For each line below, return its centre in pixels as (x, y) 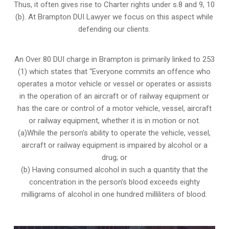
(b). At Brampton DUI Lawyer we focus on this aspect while (114, 17)
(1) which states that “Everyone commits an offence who (114, 72)
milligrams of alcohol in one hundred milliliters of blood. (114, 194)
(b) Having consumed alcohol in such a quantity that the (114, 170)
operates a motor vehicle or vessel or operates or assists (114, 84)
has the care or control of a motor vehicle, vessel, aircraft (114, 109)
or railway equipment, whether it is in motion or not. (114, 121)
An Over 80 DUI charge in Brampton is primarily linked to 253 (114, 60)
